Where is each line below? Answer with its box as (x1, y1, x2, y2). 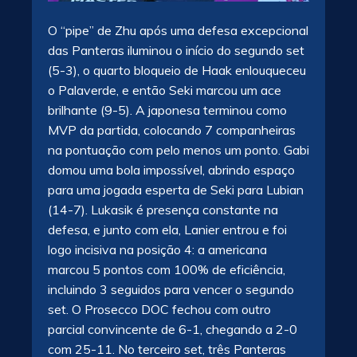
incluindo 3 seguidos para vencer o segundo (48, 280, 294, 297)
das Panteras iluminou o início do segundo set (48, 41, 304, 58)
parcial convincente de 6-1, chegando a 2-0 (48, 320, 297, 337)
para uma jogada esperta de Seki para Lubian (48, 181, 304, 198)
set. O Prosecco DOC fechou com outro (48, 300, 271, 317)
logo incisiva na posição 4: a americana (48, 241, 267, 257)
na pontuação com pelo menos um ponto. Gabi (48, 141, 309, 158)
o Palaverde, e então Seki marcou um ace (48, 81, 281, 98)
